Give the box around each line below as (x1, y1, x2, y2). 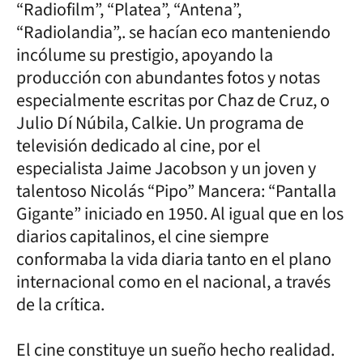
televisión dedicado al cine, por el (16, 132, 261, 159)
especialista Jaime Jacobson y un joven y (16, 155, 316, 181)
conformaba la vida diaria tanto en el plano (16, 246, 331, 272)
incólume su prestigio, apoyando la (16, 41, 273, 68)
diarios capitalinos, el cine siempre (16, 223, 269, 250)
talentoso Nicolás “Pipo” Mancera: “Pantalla (16, 177, 336, 204)
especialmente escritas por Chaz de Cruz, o (16, 87, 330, 113)
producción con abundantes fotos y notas (16, 64, 320, 91)
